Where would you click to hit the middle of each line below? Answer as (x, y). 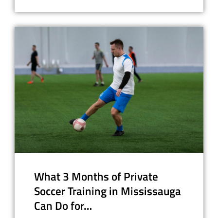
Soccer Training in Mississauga (108, 191)
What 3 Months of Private (96, 176)
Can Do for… (63, 206)
